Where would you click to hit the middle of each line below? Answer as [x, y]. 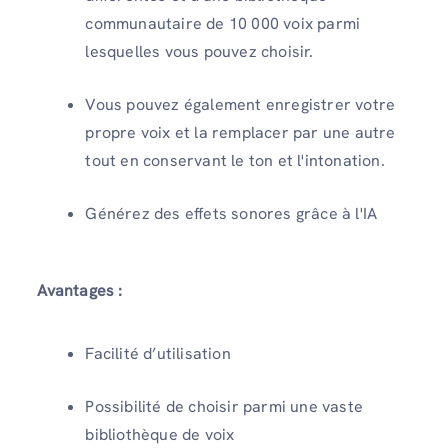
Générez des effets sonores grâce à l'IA [231, 213]
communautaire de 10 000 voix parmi [223, 23]
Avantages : [80, 290]
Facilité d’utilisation [158, 353]
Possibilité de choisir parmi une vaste [224, 406]
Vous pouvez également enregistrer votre [240, 104]
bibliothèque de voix [160, 434]
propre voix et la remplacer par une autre [240, 132]
